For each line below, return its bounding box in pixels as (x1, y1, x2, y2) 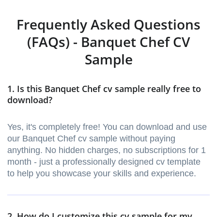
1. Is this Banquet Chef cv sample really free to (7, 83, 201, 95)
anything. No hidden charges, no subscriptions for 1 (7, 145, 206, 155)
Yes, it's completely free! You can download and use (7, 122, 207, 132)
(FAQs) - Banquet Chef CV (27, 32, 190, 51)
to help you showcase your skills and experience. (7, 169, 196, 179)
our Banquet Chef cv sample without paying (7, 134, 175, 144)
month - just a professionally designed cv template (7, 157, 201, 167)
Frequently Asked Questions (16, 15, 201, 34)
